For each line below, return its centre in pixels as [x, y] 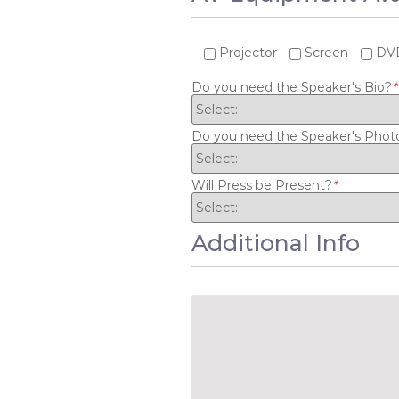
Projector [248, 53]
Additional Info [275, 243]
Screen [326, 53]
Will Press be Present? [261, 185]
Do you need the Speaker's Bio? [291, 87]
